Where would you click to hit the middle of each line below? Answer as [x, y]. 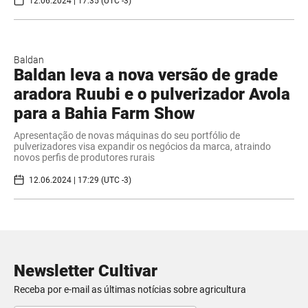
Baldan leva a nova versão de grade [146, 75]
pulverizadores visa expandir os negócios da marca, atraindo [142, 147]
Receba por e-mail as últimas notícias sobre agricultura [130, 290]
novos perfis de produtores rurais [84, 158]
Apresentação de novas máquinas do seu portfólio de [127, 136]
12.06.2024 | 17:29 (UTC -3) [80, 180]
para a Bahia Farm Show [104, 114]
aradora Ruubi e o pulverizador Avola [152, 95]
